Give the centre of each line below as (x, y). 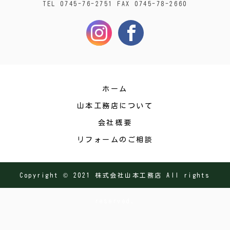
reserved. (115, 201)
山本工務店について (115, 106)
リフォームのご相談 (115, 140)
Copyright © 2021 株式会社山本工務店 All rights (115, 175)
